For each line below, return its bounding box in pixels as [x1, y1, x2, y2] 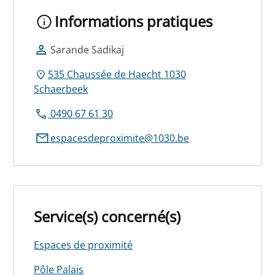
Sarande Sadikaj [47, 42, 124, 56]
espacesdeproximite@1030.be [47, 131, 189, 145]
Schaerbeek [34, 82, 88, 96]
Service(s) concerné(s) [34, 206, 181, 227]
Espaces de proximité [34, 238, 133, 252]
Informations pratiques [55, 10, 212, 31]
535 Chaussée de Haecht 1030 [47, 67, 186, 81]
